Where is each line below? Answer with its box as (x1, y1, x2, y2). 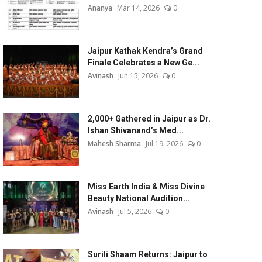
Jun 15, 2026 (118, 71, 158, 81)
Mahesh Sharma (87, 139, 141, 149)
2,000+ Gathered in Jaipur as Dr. (87, 114, 211, 123)
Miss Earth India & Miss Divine (87, 182, 205, 191)
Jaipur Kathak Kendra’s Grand (87, 46, 203, 56)
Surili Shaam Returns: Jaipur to (87, 250, 208, 259)
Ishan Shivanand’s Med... (87, 126, 184, 135)
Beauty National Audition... (87, 194, 190, 203)
